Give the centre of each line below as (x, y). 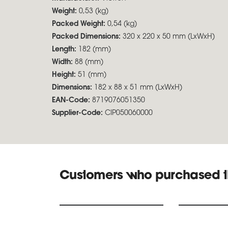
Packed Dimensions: (87, 37)
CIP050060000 (128, 113)
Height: (65, 75)
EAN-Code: (71, 101)
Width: (63, 62)
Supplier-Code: (77, 113)
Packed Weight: (80, 24)
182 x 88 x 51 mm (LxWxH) (138, 88)
